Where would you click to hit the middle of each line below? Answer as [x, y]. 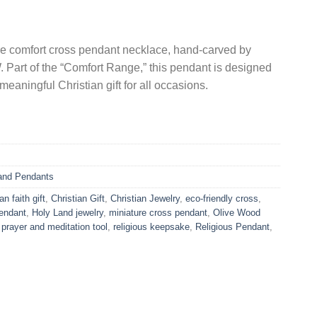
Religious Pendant [232, 227]
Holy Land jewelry [68, 213]
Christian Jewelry [145, 199]
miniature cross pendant [158, 213]
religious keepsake [151, 227]
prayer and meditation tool [54, 227]
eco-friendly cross [222, 199]
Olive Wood [237, 213]
